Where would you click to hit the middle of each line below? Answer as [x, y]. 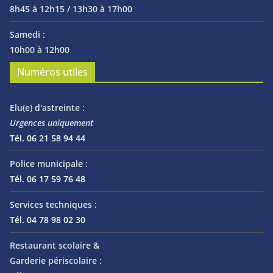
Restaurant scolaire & [55, 246]
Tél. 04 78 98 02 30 [48, 220]
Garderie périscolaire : [56, 261]
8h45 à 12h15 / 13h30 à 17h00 [71, 9]
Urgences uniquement [51, 123]
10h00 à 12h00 [40, 50]
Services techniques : [53, 205]
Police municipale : [49, 164]
